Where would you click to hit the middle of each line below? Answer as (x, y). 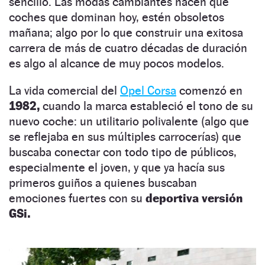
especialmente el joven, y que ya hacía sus (117, 167)
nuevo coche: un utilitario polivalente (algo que (129, 121)
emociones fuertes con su (77, 198)
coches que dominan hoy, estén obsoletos (117, 17)
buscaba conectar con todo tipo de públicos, (123, 152)
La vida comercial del (64, 90)
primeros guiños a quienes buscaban (103, 182)
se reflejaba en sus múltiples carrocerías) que (125, 136)
